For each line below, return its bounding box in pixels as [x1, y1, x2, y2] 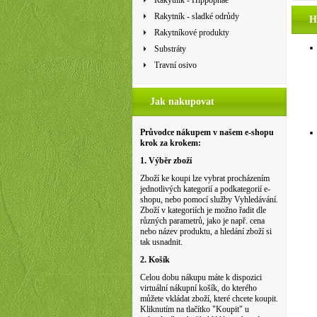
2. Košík [140, 255, 170, 265]
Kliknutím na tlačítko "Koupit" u [140, 304, 249, 314]
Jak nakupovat [150, 96, 214, 107]
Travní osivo [154, 60, 197, 70]
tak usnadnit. [140, 237, 183, 247]
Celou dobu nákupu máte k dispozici [140, 272, 262, 282]
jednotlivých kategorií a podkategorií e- [140, 184, 270, 194]
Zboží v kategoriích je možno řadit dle [140, 205, 266, 215]
